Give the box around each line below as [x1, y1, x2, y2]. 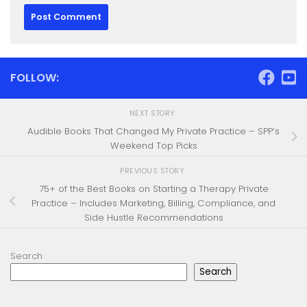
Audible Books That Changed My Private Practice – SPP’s [27, 124, 280, 138]
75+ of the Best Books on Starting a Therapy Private [38, 182, 269, 195]
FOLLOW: [10, 70, 59, 86]
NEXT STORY [129, 108, 178, 119]
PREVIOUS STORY [120, 165, 187, 176]
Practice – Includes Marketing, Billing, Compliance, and [32, 196, 275, 210]
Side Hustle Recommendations [84, 210, 223, 224]
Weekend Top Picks [110, 138, 197, 152]
